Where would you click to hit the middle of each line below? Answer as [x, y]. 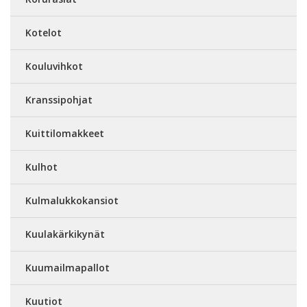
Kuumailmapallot [67, 268]
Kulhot [41, 167]
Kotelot [44, 33]
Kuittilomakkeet [65, 133]
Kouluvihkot [54, 66]
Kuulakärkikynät [65, 234]
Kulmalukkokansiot [72, 200]
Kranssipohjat [59, 100]
